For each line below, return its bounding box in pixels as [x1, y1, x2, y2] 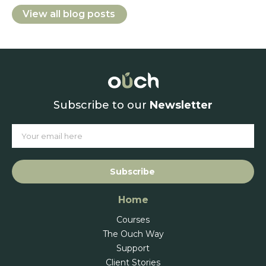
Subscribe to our [53, 98, 150, 112]
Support [116, 242, 150, 254]
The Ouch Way [102, 228, 164, 239]
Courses [116, 214, 150, 225]
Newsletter [150, 98, 213, 112]
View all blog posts [23, 8, 115, 20]
